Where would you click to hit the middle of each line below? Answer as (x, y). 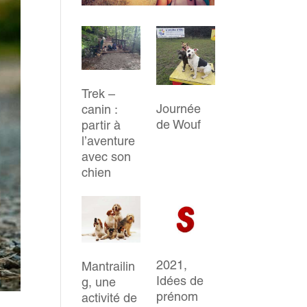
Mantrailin (109, 267)
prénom (177, 296)
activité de (110, 298)
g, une (99, 282)
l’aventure (109, 141)
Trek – (99, 94)
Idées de (180, 280)
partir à (101, 125)
